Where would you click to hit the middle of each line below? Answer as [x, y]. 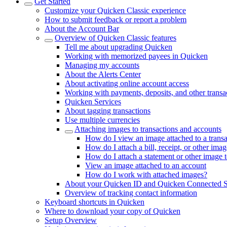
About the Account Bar [82, 29]
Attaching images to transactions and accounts [148, 129]
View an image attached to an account [146, 165]
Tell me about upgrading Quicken [119, 47]
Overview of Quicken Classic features [116, 38]
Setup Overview [71, 220]
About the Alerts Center [103, 74]
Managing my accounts [102, 65]
